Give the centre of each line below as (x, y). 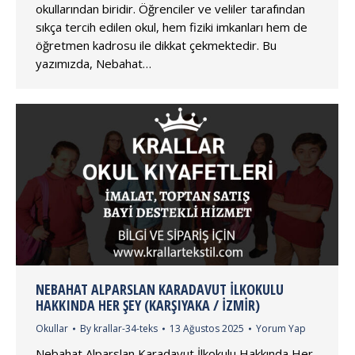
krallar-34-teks (126, 328)
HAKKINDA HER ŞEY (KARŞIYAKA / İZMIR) (148, 305)
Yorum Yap (281, 328)
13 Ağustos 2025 (207, 328)
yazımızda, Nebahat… (94, 63)
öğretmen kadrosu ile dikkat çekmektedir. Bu (156, 45)
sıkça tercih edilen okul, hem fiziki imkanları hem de (172, 27)
